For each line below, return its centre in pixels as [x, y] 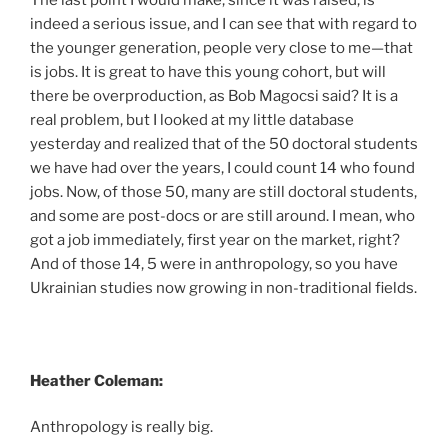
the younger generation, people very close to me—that [221, 47]
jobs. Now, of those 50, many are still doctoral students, [223, 191]
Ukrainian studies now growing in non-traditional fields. [223, 287]
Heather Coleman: [96, 380]
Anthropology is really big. [121, 427]
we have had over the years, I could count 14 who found [222, 167]
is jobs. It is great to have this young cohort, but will [208, 71]
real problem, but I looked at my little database [192, 119]
